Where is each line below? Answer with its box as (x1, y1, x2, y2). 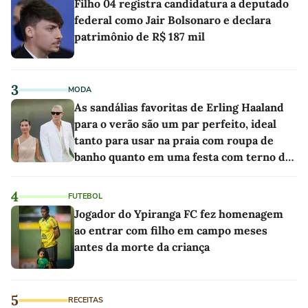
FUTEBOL (68, 190, 102, 201)
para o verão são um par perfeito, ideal (74, 116, 276, 131)
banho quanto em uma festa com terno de (74, 149, 291, 164)
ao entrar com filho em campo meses (74, 223, 267, 237)
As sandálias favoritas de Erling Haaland (74, 100, 284, 114)
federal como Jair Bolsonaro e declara (74, 12, 271, 27)
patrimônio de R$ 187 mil (74, 29, 205, 43)
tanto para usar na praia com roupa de (74, 133, 274, 147)
